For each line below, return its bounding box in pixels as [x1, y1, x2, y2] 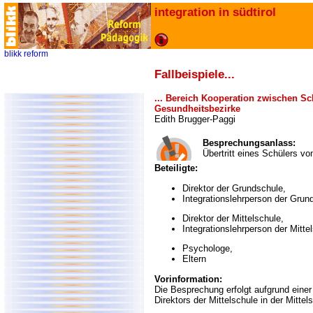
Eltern [182, 254, 206, 265]
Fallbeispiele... [154, 67, 235, 81]
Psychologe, [182, 243, 233, 254]
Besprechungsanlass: [203, 138, 296, 149]
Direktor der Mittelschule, [182, 212, 284, 224]
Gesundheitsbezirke [154, 103, 240, 114]
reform [24, 49, 48, 59]
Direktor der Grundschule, [182, 182, 286, 194]
